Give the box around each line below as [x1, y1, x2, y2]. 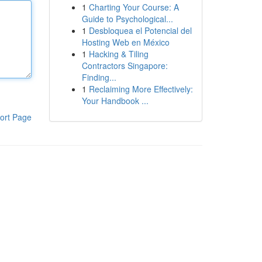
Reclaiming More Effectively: [88, 83, 193, 95]
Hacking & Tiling [88, 48, 149, 60]
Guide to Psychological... [81, 13, 173, 25]
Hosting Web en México [81, 36, 170, 48]
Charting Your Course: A [88, 1, 179, 13]
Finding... [81, 71, 116, 83]
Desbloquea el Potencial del [88, 25, 192, 36]
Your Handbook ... [81, 95, 149, 106]
